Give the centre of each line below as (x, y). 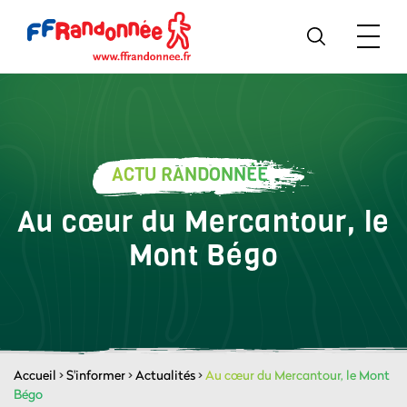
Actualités (165, 375)
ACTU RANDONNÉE (190, 175)
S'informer (96, 375)
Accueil (35, 375)
